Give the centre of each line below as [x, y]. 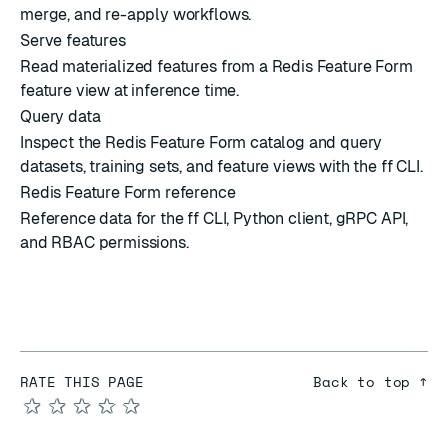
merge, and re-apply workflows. [136, 14]
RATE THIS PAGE [82, 381]
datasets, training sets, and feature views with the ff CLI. [221, 166]
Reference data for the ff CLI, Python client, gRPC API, [214, 218]
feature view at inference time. [130, 90]
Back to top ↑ [370, 381]
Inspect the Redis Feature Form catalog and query [201, 142]
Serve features [73, 40]
